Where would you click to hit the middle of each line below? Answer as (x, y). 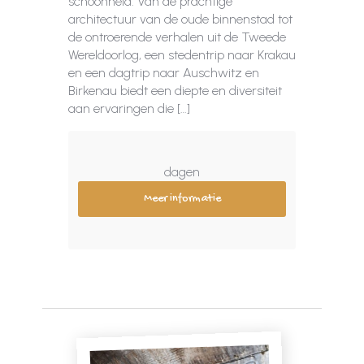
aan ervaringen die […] (129, 108)
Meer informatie (182, 199)
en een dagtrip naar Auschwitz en (164, 73)
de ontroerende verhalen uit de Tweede (177, 37)
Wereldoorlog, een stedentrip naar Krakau (182, 55)
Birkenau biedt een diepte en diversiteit (175, 91)
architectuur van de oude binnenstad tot (180, 19)
